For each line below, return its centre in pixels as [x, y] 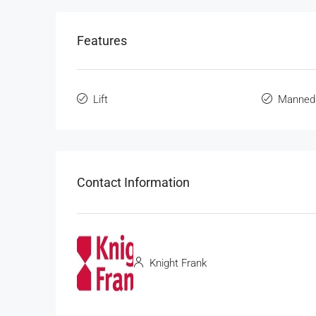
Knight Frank [177, 263]
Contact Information [133, 182]
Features [102, 41]
